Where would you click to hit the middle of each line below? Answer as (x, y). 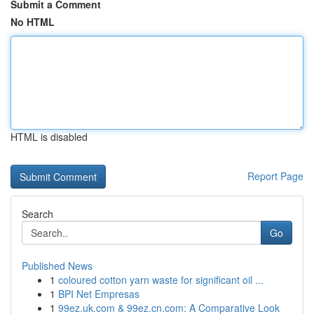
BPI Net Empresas (99, 294)
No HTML (33, 22)
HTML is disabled (49, 137)
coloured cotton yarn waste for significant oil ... (161, 280)
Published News (57, 266)
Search (37, 214)
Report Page (275, 176)
